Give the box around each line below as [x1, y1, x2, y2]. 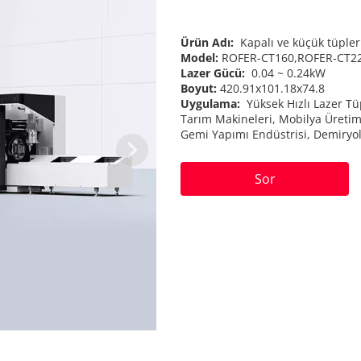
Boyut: [180, 81, 220, 96]
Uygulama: [180, 96, 243, 111]
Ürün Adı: [180, 35, 237, 50]
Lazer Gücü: [180, 65, 248, 81]
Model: [180, 50, 222, 65]
